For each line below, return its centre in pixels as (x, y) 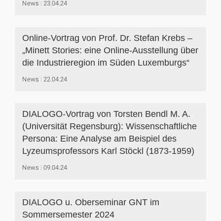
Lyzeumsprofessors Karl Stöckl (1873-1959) (108, 151)
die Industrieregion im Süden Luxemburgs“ (106, 63)
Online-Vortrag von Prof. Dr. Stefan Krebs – (107, 38)
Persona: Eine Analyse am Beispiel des (99, 139)
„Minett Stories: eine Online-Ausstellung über (110, 50)
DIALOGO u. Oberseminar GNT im (91, 202)
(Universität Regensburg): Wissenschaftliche (110, 126)
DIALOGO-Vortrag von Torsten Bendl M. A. (106, 114)
